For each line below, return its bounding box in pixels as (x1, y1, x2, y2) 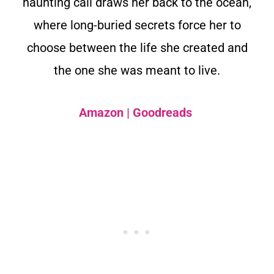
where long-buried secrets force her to (33, 17, 241, 32)
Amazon (79, 105, 124, 120)
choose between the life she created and (26, 40, 248, 55)
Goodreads (133, 105, 192, 120)
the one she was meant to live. (54, 62, 220, 78)
